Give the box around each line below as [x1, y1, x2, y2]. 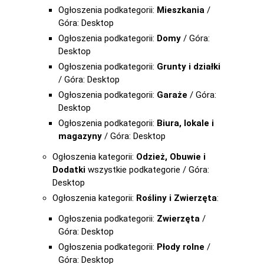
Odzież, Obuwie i [136, 151, 206, 162]
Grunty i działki [157, 61, 220, 72]
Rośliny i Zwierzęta [136, 193, 217, 203]
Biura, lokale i [157, 118, 214, 128]
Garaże [157, 90, 187, 100]
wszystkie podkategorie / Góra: [85, 164, 209, 175]
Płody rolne [157, 242, 204, 252]
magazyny [58, 131, 102, 141]
